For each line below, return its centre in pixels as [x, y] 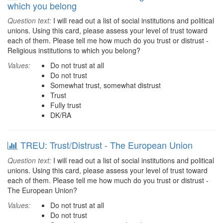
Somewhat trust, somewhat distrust [106, 85]
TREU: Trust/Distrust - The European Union [107, 145]
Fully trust [66, 105]
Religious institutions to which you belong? [74, 50]
